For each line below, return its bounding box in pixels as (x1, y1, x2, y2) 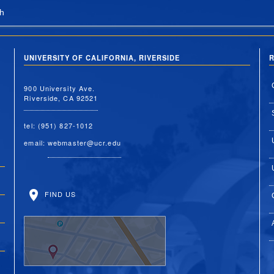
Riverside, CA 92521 (24, 92, 98, 103)
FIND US (42, 188, 76, 199)
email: (24, 137, 48, 147)
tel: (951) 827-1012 (24, 120, 94, 130)
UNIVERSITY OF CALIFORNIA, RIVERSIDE (24, 53, 180, 63)
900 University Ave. (24, 83, 95, 93)
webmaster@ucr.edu (48, 137, 121, 147)
